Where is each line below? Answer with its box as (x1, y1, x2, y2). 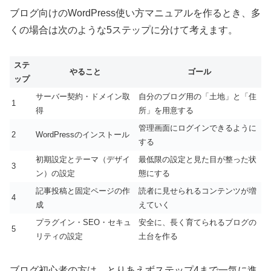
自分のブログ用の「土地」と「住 (139, 91, 256, 101)
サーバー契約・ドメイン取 (36, 91, 130, 101)
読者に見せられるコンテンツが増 (139, 186, 256, 195)
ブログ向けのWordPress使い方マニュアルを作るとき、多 (10, 7, 261, 18)
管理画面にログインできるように (139, 123, 256, 132)
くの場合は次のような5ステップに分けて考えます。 (10, 24, 238, 35)
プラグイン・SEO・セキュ (36, 217, 131, 227)
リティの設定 (36, 231, 83, 241)
